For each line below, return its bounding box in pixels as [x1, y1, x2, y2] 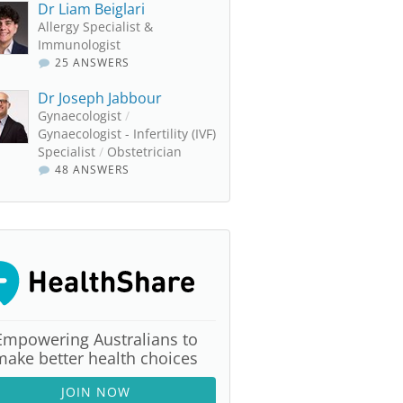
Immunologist [38, 36, 121, 53]
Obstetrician [103, 143, 182, 160]
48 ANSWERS [51, 162, 130, 177]
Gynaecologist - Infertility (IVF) [38, 125, 216, 142]
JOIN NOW [60, 383, 130, 400]
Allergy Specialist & [38, 18, 153, 35]
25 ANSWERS [51, 55, 130, 70]
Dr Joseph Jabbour [38, 88, 162, 108]
